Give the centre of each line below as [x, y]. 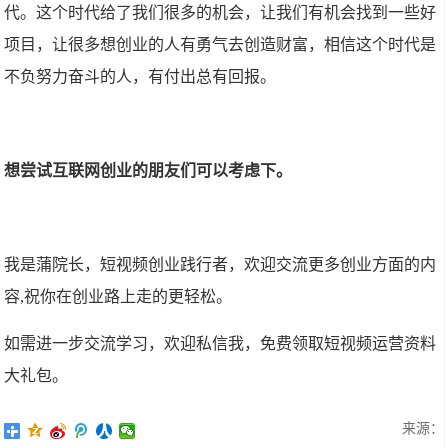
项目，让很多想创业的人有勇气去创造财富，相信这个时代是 [220, 44]
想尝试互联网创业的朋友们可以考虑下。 [148, 170]
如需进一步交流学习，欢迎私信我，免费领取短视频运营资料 [220, 343]
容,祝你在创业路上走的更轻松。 [118, 296]
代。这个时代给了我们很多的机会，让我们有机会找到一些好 [220, 12]
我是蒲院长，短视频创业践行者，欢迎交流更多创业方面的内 [220, 264]
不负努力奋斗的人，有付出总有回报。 [140, 76]
